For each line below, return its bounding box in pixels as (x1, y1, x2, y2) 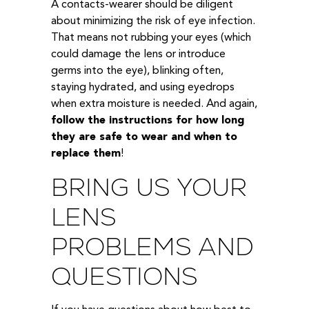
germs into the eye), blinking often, (51, 66, 223, 77)
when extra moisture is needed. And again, (51, 99, 257, 110)
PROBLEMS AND (51, 230, 254, 263)
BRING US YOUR (51, 170, 247, 203)
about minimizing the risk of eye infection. (51, 16, 255, 28)
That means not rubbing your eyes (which (51, 32, 251, 44)
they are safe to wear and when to (51, 132, 237, 143)
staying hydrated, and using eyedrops (51, 82, 235, 94)
